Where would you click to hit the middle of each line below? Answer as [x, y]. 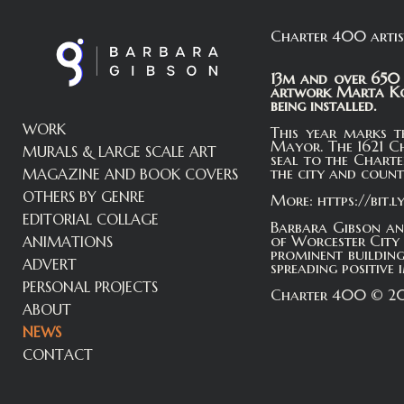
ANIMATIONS [68, 242]
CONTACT [58, 354]
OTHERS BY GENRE [84, 197]
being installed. [323, 106]
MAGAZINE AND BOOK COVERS [130, 174]
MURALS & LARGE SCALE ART [119, 151]
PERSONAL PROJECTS [90, 287]
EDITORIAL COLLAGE [91, 219]
